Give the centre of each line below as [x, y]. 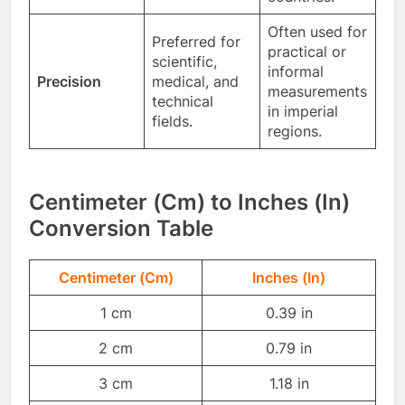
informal [296, 71]
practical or [307, 51]
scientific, [184, 61]
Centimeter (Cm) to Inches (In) [189, 202]
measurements [317, 91]
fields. [172, 121]
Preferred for [196, 41]
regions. [295, 131]
